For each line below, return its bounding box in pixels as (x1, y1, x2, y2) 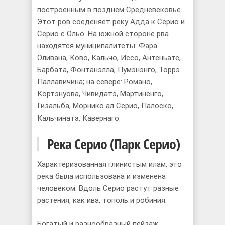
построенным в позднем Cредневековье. (37, 5, 182, 14)
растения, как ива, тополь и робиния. (37, 196, 167, 205)
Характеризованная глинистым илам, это (37, 160, 182, 169)
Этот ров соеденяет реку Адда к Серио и (37, 17, 185, 26)
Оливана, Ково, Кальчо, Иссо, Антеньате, (37, 53, 181, 62)
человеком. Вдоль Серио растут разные (37, 184, 179, 193)
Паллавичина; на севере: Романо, (37, 77, 152, 86)
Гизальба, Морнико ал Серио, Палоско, (37, 101, 173, 110)
